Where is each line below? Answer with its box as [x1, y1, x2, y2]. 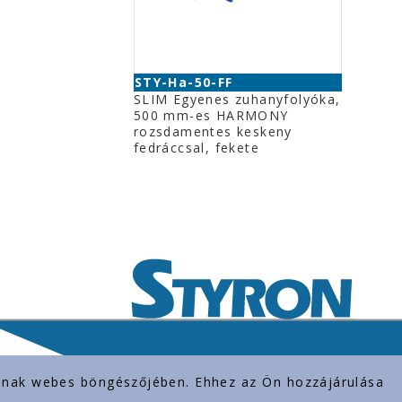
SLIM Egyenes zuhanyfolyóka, [133, 91, 341, 108]
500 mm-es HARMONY [133, 107, 289, 124]
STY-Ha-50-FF [134, 74, 233, 91]
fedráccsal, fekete [133, 139, 260, 156]
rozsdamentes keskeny [133, 123, 293, 140]
